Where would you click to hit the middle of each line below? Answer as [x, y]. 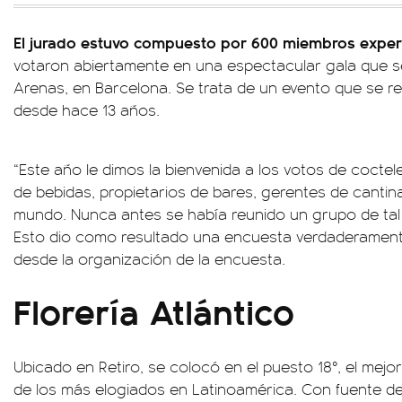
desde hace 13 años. [87, 109]
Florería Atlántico [154, 310]
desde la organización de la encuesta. [149, 258]
